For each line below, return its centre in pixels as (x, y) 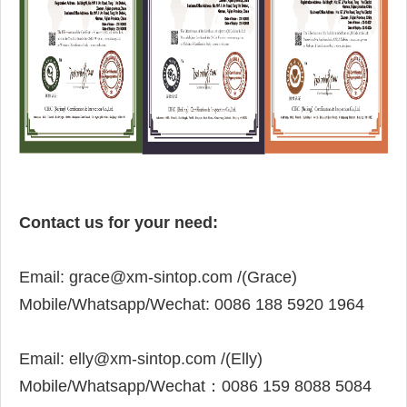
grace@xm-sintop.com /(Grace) (183, 278)
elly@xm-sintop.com (143, 359)
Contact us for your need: (119, 223)
